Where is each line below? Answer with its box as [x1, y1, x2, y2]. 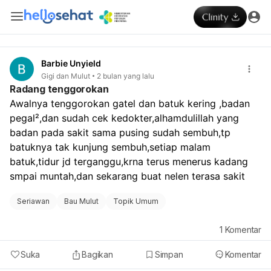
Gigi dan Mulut [41, 71, 90, 80]
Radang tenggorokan [10, 82, 109, 95]
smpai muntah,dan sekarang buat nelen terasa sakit [10, 169, 245, 182]
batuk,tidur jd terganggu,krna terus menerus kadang [10, 155, 248, 168]
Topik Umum [113, 196, 158, 206]
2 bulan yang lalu [97, 71, 154, 80]
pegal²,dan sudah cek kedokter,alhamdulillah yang [10, 111, 239, 124]
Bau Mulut [64, 196, 99, 206]
